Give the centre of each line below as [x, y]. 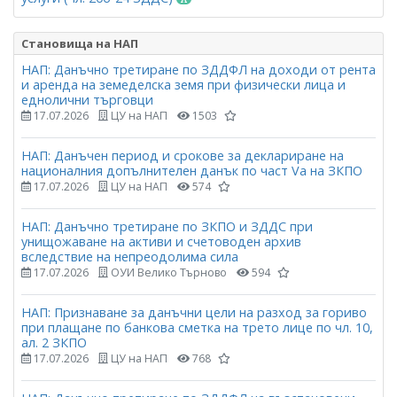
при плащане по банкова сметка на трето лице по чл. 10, [197, 328]
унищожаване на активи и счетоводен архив [161, 242]
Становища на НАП [80, 43]
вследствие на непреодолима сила [130, 257]
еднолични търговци [87, 99]
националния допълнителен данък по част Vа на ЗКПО [192, 170]
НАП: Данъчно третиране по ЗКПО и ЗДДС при [167, 227]
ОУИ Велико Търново [167, 273]
